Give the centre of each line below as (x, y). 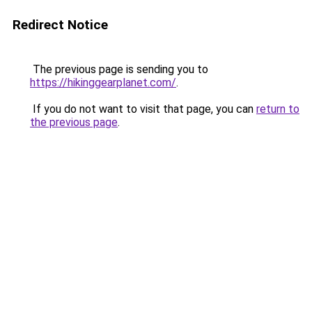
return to (278, 109)
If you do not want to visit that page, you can (143, 109)
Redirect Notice (60, 25)
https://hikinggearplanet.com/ (103, 83)
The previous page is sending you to (119, 69)
